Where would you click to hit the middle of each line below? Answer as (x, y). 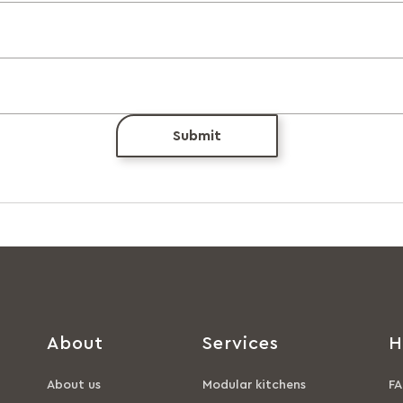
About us (74, 385)
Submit (197, 135)
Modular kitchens (254, 385)
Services (241, 344)
